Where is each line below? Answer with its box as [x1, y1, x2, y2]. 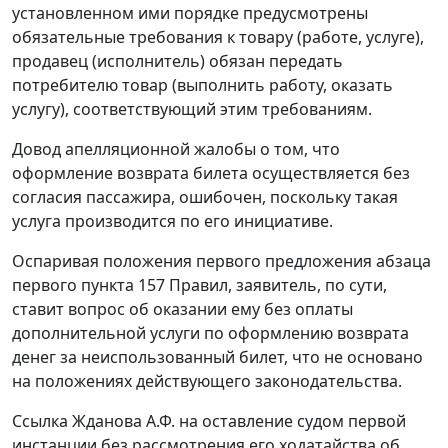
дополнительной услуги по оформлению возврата [12, 322, 409, 345]
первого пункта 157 [12, 274, 165, 297]
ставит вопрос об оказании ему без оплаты [12, 298, 353, 321]
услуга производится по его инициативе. [12, 210, 333, 233]
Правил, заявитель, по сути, [165, 274, 387, 297]
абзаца [376, 250, 431, 273]
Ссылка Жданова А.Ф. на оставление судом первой [12, 410, 406, 433]
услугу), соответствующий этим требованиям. [12, 98, 372, 121]
